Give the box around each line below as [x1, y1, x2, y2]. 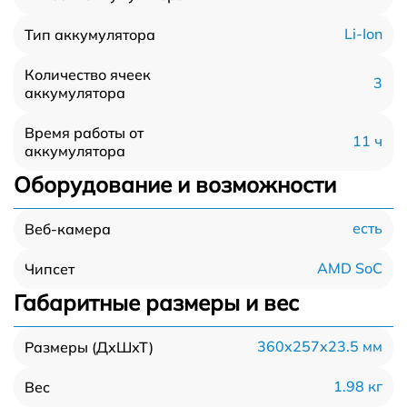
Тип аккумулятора [25, 25, 155, 44]
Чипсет [25, 259, 74, 278]
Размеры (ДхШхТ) [25, 337, 154, 356]
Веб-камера [25, 219, 111, 238]
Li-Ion [344, 25, 382, 44]
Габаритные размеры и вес [14, 288, 299, 316]
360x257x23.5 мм [257, 337, 382, 356]
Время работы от [25, 123, 144, 142]
